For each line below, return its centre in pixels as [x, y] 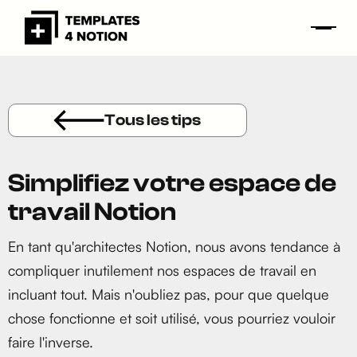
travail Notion [92, 212]
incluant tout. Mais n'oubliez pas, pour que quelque [169, 294]
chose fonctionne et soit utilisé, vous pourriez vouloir [172, 318]
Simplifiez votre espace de [172, 183]
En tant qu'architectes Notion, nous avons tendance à [174, 246]
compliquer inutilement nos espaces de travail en [162, 270]
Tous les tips [153, 120]
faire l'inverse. [51, 342]
